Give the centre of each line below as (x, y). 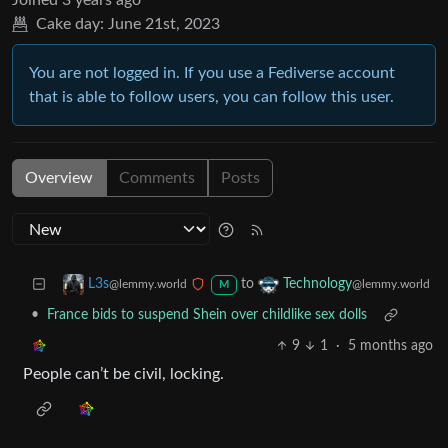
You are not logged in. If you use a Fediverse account (212, 73)
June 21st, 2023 (164, 24)
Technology (317, 284)
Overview (59, 178)
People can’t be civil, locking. (123, 374)
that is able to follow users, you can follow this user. (211, 97)
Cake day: (70, 24)
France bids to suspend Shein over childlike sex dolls (207, 315)
